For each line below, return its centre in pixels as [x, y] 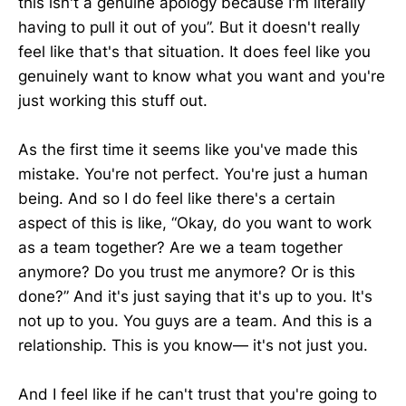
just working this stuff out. [113, 100]
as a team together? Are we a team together [180, 247]
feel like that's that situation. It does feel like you [194, 51]
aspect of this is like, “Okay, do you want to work [195, 222]
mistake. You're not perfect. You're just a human [193, 174]
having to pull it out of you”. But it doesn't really [189, 27]
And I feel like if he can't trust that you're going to [198, 395]
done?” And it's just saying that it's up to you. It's [195, 296]
